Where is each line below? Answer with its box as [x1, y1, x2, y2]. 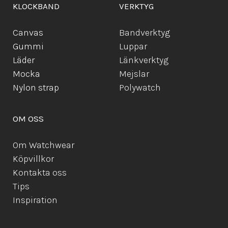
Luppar [119, 41, 147, 52]
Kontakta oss [13, 167, 67, 178]
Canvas [13, 27, 43, 38]
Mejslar [119, 68, 149, 79]
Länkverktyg [119, 54, 168, 66]
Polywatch [119, 82, 161, 93]
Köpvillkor [13, 153, 54, 164]
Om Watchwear [13, 139, 74, 151]
